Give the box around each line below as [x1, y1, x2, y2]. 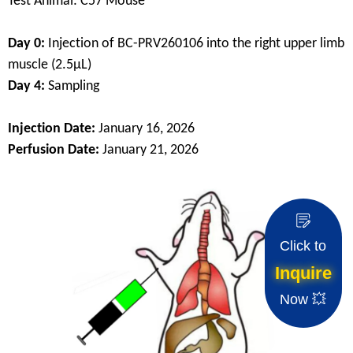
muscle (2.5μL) [8, 58, 91, 73]
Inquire [275, 263, 333, 284]
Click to [280, 238, 327, 255]
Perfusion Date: [8, 143, 102, 158]
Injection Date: [8, 121, 98, 137]
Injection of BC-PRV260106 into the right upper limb [48, 36, 344, 52]
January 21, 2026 [102, 143, 199, 158]
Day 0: [8, 36, 48, 52]
